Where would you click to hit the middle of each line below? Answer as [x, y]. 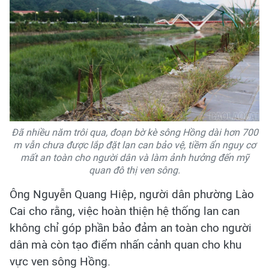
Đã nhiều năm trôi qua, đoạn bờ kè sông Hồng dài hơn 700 [134, 133]
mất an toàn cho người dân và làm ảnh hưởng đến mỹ [134, 158]
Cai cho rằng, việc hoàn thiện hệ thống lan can [125, 211]
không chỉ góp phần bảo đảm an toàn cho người [131, 228]
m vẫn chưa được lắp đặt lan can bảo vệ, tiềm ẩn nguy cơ [134, 145]
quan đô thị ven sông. [134, 171]
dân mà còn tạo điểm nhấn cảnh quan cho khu [125, 245]
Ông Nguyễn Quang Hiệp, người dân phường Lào [132, 195]
